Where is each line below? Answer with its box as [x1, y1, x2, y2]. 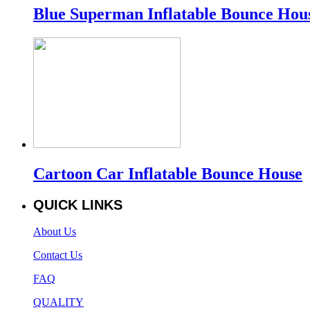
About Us [33, 226, 76, 238]
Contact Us [33, 249, 82, 262]
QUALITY [33, 296, 84, 309]
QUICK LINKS [33, 197, 122, 212]
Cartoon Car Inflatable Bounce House [33, 164, 302, 183]
